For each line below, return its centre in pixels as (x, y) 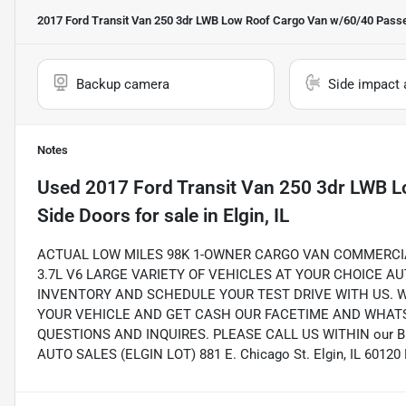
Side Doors (84, 216)
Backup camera (123, 85)
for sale (164, 216)
